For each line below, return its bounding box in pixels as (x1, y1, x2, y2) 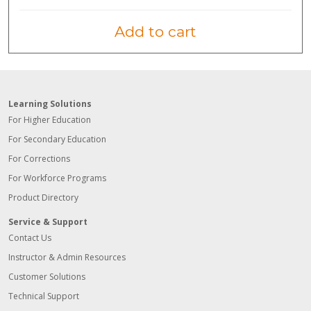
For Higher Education (8, 114, 91, 126)
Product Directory (8, 192, 78, 204)
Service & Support (8, 216, 87, 228)
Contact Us (8, 232, 51, 244)
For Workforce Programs (8, 172, 106, 185)
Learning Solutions (8, 98, 92, 110)
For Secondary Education (8, 133, 106, 146)
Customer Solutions (8, 271, 85, 283)
